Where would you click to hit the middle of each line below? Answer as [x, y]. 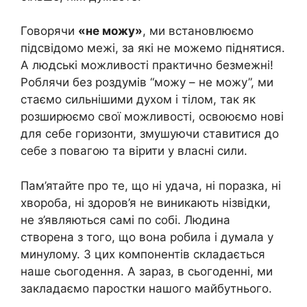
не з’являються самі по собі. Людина [125, 220]
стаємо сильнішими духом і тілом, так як [138, 100]
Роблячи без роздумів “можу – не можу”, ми [147, 83]
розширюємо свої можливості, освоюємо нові [152, 117]
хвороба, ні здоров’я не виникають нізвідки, [147, 202]
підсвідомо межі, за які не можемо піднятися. [153, 48]
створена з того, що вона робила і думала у [147, 237]
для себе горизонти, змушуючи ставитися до [150, 134]
